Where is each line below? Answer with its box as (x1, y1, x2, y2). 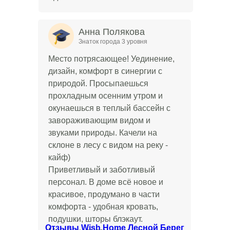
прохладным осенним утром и (48, 91, 163, 100)
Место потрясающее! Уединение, (48, 54, 175, 63)
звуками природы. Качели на (48, 128, 157, 137)
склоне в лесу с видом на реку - (48, 140, 168, 149)
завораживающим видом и (48, 116, 150, 125)
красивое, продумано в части (48, 189, 160, 199)
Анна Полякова (79, 26, 145, 37)
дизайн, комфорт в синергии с (48, 66, 162, 75)
